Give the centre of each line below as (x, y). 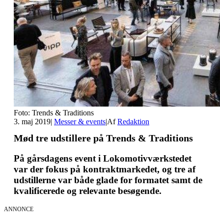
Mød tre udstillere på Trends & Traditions (103, 138)
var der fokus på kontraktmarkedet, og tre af (105, 169)
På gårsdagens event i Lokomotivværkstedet (103, 159)
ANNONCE (19, 209)
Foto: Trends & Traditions (54, 112)
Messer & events (80, 121)
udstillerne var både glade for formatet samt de (108, 180)
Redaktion (133, 121)
